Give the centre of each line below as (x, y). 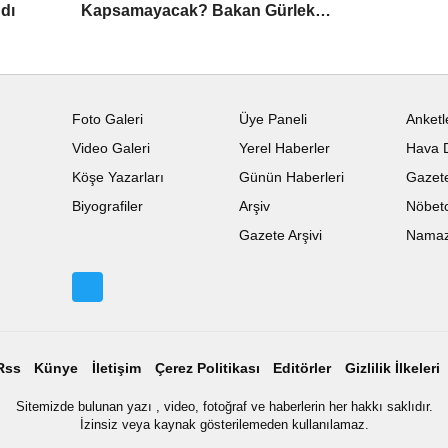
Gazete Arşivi (280, 235)
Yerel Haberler (284, 148)
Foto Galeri (108, 119)
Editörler (302, 368)
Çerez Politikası (207, 368)
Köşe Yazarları (118, 177)
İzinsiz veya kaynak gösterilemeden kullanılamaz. (224, 424)
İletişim (116, 368)
